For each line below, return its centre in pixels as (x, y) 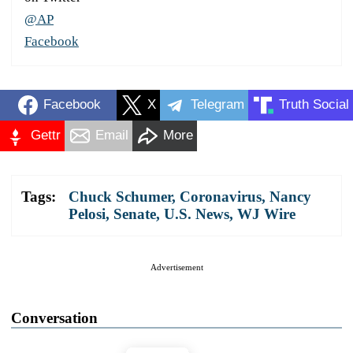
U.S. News (197, 214)
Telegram (217, 105)
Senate (135, 214)
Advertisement (176, 267)
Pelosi (87, 214)
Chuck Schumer (120, 196)
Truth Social (314, 105)
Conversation (54, 318)
